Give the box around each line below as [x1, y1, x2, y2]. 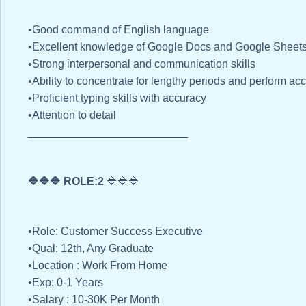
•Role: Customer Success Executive [28, 225, 203, 238]
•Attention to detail [28, 109, 116, 122]
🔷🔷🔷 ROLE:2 [28, 176, 104, 188]
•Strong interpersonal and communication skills [28, 58, 255, 70]
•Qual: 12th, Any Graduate [28, 242, 154, 255]
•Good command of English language [28, 24, 212, 36]
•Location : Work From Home [28, 260, 167, 272]
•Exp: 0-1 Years [28, 277, 103, 289]
